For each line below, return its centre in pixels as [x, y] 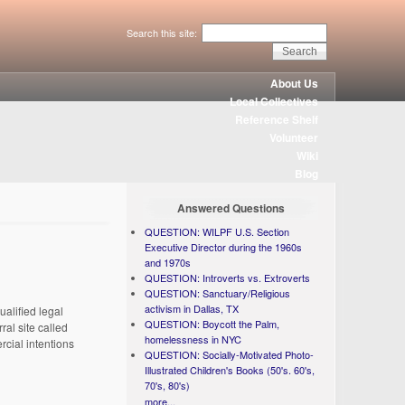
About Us [295, 83]
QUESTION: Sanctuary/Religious [218, 293]
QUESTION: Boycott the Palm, [212, 324]
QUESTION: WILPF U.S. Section [217, 231]
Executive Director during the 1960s [224, 247]
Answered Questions [231, 208]
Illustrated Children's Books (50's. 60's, [230, 370]
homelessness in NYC [193, 339]
